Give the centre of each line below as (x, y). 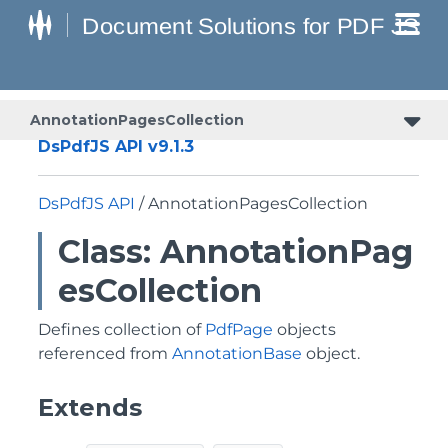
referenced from (105, 353)
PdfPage (239, 329)
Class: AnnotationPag (235, 251)
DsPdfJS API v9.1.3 (116, 146)
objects (304, 329)
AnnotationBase (237, 353)
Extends (90, 407)
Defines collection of (121, 329)
